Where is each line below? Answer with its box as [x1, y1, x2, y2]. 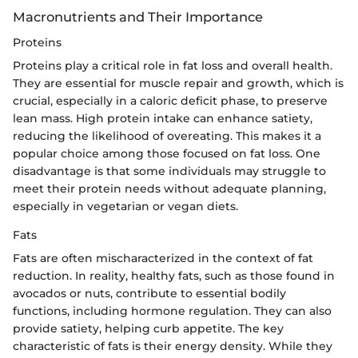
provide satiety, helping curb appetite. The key [13, 321, 284, 336]
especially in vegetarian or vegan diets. [13, 199, 238, 214]
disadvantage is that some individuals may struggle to [13, 164, 326, 179]
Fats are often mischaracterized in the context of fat [13, 251, 313, 266]
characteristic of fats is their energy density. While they [13, 339, 332, 354]
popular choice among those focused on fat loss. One [13, 146, 320, 161]
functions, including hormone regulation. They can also [13, 304, 332, 319]
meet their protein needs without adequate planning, [13, 181, 326, 197]
